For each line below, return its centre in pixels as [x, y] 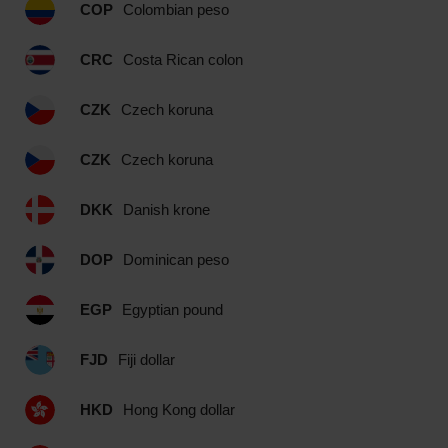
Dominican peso [176, 259]
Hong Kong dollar [179, 409]
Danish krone [166, 209]
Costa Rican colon [183, 59]
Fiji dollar [146, 359]
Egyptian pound [172, 309]
